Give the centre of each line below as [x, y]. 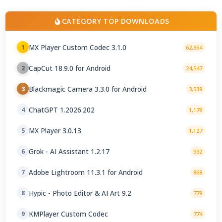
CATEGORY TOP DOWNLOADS [115, 21]
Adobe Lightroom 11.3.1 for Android [86, 172]
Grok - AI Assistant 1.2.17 [69, 151]
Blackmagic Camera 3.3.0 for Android [88, 89]
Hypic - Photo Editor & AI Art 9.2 [80, 193]
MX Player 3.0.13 [55, 130]
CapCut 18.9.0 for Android [70, 68]
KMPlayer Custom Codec [69, 214]
